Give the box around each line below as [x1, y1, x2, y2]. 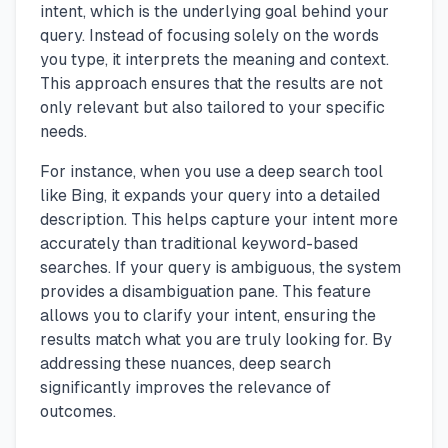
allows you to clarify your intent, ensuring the [40, 306, 376, 326]
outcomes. [40, 402, 116, 422]
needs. [40, 122, 87, 142]
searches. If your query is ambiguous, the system [40, 258, 401, 278]
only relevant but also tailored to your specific [40, 98, 385, 118]
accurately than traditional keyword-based [40, 234, 358, 254]
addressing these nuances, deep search [40, 354, 331, 374]
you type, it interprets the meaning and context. [40, 50, 389, 70]
